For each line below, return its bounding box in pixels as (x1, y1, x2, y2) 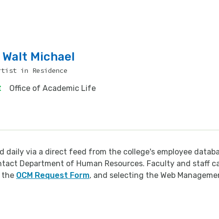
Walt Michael (2, 49, 75, 64)
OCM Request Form (16, 170, 89, 180)
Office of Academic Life (9, 83, 96, 93)
